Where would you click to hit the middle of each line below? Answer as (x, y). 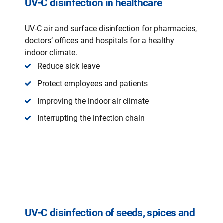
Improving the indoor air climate (93, 101)
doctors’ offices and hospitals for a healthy (100, 41)
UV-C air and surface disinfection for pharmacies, (111, 29)
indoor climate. (51, 53)
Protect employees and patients (93, 83)
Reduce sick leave (68, 66)
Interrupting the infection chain (91, 118)
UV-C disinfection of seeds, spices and (110, 213)
